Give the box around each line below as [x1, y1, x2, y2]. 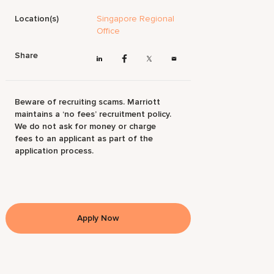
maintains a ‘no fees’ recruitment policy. [15, 109, 172, 120]
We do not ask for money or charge [15, 121, 157, 132]
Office [97, 26, 120, 36]
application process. [15, 146, 94, 157]
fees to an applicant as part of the [15, 133, 154, 144]
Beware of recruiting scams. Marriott [15, 97, 161, 108]
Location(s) [15, 13, 59, 24]
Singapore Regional [97, 13, 175, 24]
